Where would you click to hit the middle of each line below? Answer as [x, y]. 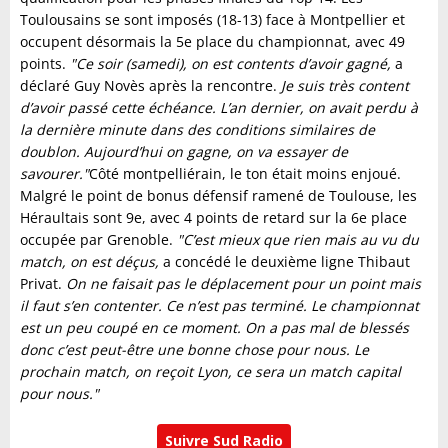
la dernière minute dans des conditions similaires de [197, 129]
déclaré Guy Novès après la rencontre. [150, 85]
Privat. [43, 283]
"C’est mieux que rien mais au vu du [298, 239]
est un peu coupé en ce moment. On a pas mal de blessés [214, 327]
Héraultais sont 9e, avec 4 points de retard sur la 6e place [213, 217]
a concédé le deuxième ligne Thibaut [284, 261]
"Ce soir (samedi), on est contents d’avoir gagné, [230, 63]
